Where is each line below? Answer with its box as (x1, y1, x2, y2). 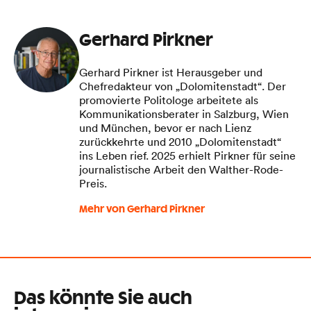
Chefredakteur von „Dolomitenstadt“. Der (79, 78, 286, 93)
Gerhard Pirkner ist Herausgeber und (79, 65, 262, 79)
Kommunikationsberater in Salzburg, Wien (79, 106, 289, 121)
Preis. (79, 176, 107, 190)
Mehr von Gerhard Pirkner (79, 204, 205, 215)
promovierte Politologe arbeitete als (79, 92, 258, 107)
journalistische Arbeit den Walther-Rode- (79, 162, 283, 176)
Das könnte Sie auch (14, 289, 192, 308)
